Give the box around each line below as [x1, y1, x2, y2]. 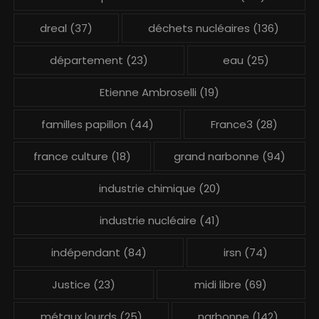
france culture [33, 148, 109, 164]
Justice [51, 276, 90, 292]
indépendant [51, 244, 120, 260]
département [49, 52, 123, 68]
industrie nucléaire [99, 212, 197, 228]
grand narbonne [173, 148, 259, 164]
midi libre [194, 276, 241, 292]
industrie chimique [98, 180, 196, 196]
